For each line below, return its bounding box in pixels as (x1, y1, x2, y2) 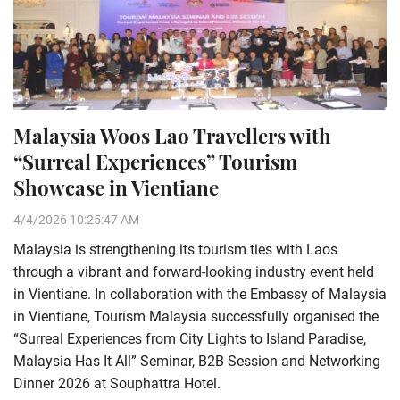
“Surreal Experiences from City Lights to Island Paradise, (13, 330, 366, 347)
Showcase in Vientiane (13, 174, 219, 201)
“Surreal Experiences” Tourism (13, 148, 297, 175)
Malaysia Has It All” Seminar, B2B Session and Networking (13, 353, 380, 370)
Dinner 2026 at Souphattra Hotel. (13, 375, 221, 392)
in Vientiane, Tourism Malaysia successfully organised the (13, 308, 379, 325)
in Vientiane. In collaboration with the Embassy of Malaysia (13, 286, 387, 303)
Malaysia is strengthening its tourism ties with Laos (13, 241, 337, 258)
